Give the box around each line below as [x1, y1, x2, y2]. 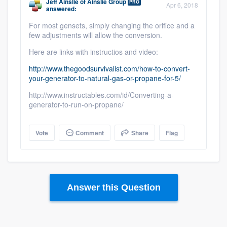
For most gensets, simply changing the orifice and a [29, 20, 195, 30]
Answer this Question [66, 182, 161, 193]
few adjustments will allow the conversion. [29, 30, 162, 40]
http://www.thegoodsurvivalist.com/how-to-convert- [29, 63, 190, 73]
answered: [46, 4, 77, 13]
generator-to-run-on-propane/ [29, 99, 124, 109]
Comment [74, 128, 104, 137]
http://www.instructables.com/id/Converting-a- [29, 90, 174, 100]
